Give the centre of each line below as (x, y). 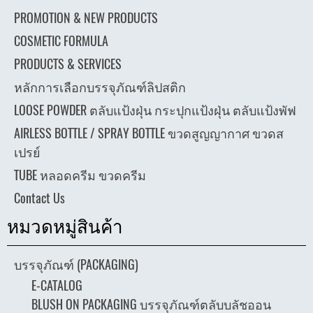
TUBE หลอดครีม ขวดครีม (80, 175)
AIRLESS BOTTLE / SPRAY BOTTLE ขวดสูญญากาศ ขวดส (149, 133)
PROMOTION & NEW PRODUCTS (86, 17)
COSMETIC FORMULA (61, 41)
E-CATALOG (57, 285)
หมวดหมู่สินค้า (65, 227)
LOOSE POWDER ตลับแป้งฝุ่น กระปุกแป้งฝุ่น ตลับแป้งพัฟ (155, 110)
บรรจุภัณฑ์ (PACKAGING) (76, 264)
